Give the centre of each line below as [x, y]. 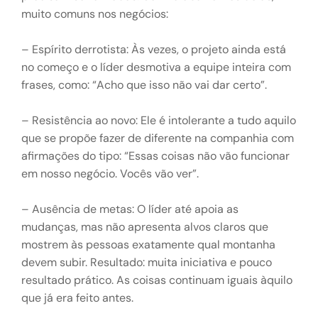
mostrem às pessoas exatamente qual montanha [148, 245]
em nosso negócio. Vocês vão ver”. [110, 174]
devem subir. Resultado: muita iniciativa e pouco [147, 262]
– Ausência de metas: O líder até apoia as [130, 209]
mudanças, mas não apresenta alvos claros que [145, 227]
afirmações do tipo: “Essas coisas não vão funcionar [155, 156]
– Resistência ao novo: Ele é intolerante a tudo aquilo [159, 120]
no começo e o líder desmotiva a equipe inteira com [156, 67]
